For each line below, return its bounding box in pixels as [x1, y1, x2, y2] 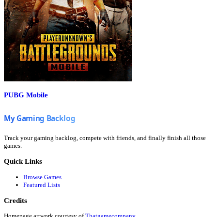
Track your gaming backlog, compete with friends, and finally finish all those [4, 134, 206, 142]
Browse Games [23, 173, 62, 181]
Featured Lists [23, 181, 60, 188]
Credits [4, 196, 27, 204]
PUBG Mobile [4, 91, 48, 99]
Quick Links [4, 157, 42, 166]
